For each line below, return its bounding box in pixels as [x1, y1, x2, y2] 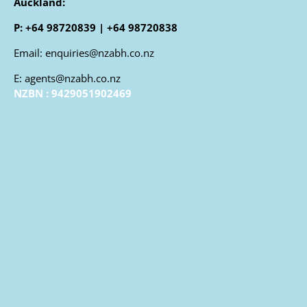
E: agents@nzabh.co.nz [13, 71, 121, 86]
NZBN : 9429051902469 [13, 86, 132, 101]
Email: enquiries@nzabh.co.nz [13, 46, 154, 60]
